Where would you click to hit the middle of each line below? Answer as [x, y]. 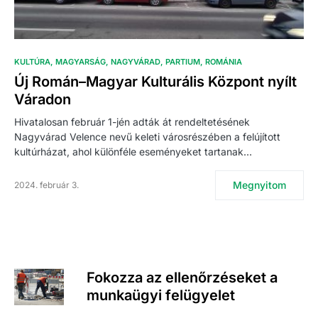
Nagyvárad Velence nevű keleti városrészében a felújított [147, 137]
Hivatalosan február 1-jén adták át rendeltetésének [132, 122]
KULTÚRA [32, 62]
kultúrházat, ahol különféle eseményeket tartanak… [133, 152]
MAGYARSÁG [81, 62]
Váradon [43, 100]
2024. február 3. [46, 185]
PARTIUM [183, 62]
